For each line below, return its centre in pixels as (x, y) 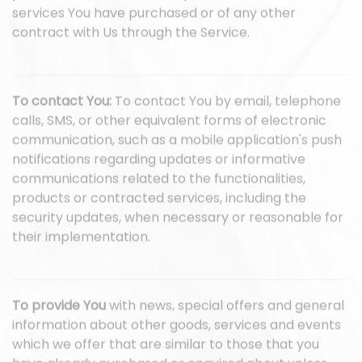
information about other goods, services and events (177, 329)
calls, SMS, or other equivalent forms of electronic (169, 124)
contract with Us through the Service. (131, 36)
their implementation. (81, 241)
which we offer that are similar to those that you (166, 348)
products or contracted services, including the (159, 202)
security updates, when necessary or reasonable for (178, 221)
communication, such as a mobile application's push (177, 144)
